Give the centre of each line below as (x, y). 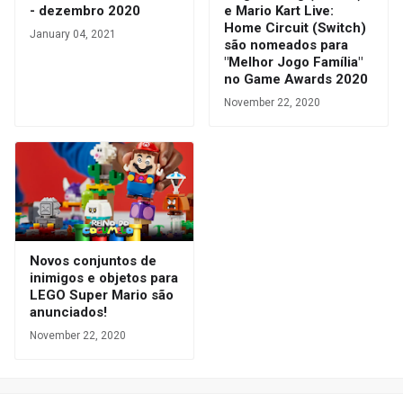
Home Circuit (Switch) (295, 28)
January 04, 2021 (73, 35)
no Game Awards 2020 (296, 80)
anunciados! (68, 313)
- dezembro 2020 (85, 11)
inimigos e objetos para (104, 278)
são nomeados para (286, 45)
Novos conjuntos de (93, 261)
